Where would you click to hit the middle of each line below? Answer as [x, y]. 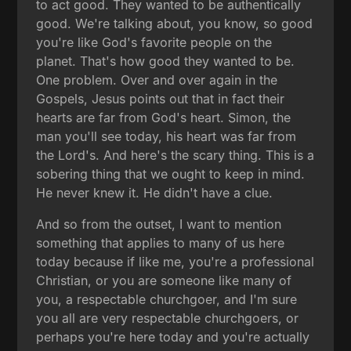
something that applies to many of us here [161, 242]
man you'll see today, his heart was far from [166, 136]
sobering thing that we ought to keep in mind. [171, 174]
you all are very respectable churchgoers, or [168, 318]
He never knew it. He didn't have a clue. [155, 192]
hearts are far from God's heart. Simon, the [164, 117]
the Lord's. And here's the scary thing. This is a [175, 155]
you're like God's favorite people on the [154, 42]
